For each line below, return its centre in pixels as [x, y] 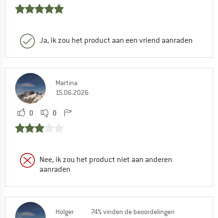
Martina [66, 82]
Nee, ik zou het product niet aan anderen [106, 159]
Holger [65, 211]
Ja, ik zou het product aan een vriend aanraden [116, 40]
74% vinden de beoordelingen [133, 211]
